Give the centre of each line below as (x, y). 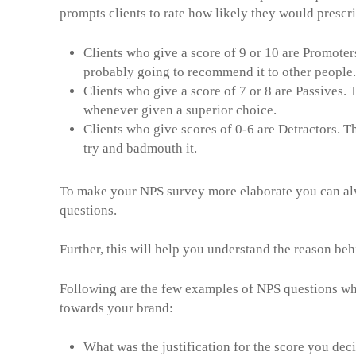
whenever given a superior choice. (180, 110)
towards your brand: (116, 308)
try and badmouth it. (140, 148)
